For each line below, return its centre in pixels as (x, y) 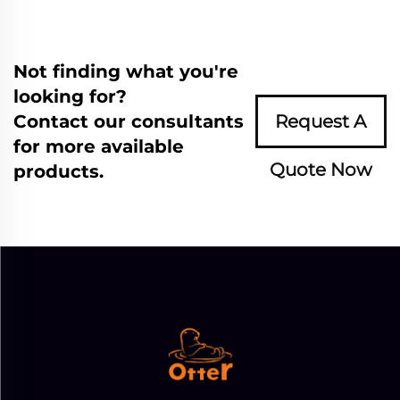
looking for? (70, 96)
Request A (321, 121)
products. (58, 171)
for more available (99, 146)
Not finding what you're (126, 71)
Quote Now (321, 170)
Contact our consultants (129, 121)
